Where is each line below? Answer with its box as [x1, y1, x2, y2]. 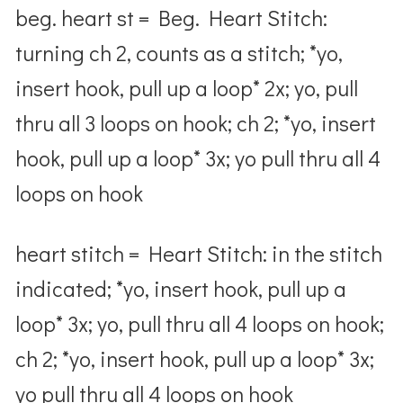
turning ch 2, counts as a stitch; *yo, [15, 38, 344, 67]
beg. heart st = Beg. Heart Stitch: [15, 3, 328, 31]
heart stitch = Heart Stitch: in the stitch [15, 238, 383, 267]
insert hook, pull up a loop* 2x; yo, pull [15, 73, 359, 102]
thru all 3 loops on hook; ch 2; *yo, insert [15, 108, 377, 137]
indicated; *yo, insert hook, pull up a [15, 273, 347, 302]
